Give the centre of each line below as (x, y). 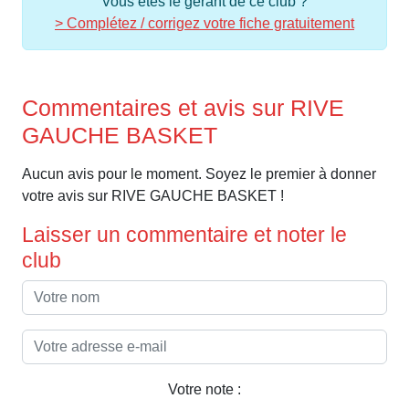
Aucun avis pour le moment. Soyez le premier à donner (199, 174)
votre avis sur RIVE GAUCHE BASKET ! (153, 196)
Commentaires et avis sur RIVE (183, 108)
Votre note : (204, 390)
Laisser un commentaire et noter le (184, 235)
